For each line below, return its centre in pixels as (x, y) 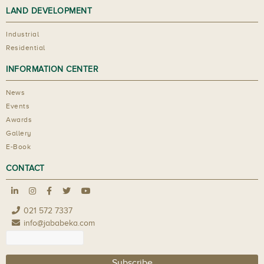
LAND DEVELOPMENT (49, 11)
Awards (19, 119)
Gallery (19, 133)
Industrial (22, 34)
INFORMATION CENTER (52, 69)
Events (18, 106)
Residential (26, 47)
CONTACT (25, 168)
